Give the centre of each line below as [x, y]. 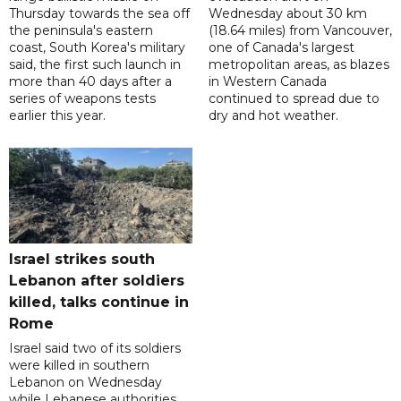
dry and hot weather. [273, 116]
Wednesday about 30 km [287, 14]
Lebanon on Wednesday [85, 383]
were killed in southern [79, 366]
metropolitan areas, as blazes [299, 65]
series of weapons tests [82, 99]
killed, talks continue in [99, 303]
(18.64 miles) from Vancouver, [300, 31]
